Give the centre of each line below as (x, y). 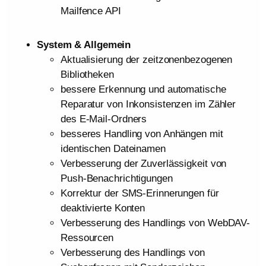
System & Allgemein (84, 45)
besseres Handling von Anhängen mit (142, 134)
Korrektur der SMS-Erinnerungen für (140, 193)
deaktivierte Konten (103, 208)
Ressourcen (87, 238)
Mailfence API (91, 11)
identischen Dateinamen (113, 149)
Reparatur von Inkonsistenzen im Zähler (148, 104)
